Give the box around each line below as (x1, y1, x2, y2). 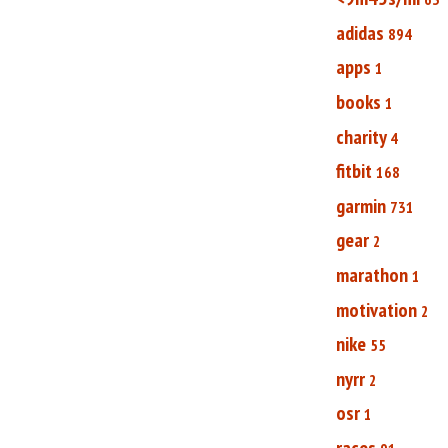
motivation (336, 296, 417, 323)
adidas (336, 19, 384, 46)
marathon (336, 261, 408, 288)
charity (336, 123, 386, 150)
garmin (336, 192, 386, 219)
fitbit (336, 158, 372, 185)
